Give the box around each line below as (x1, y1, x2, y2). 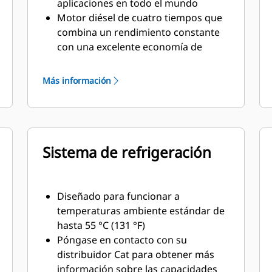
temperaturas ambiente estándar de (57, 204, 225, 217)
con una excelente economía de (57, 40, 203, 53)
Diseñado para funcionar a (57, 189, 180, 203)
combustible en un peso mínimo (57, 55, 206, 68)
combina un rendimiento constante (57, 25, 220, 39)
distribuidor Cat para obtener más (57, 248, 215, 261)
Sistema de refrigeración (42, 142, 212, 162)
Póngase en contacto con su (57, 233, 188, 246)
